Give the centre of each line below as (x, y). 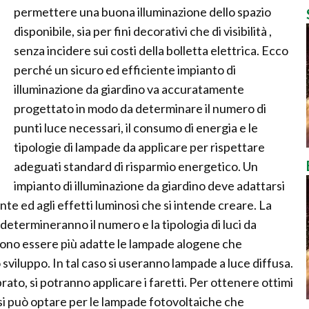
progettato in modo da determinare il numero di (140, 108)
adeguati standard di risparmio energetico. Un (136, 166)
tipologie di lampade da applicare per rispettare (139, 147)
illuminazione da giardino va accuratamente (129, 89)
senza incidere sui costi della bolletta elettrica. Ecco (151, 50)
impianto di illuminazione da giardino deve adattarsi (149, 186)
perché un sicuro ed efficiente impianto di (125, 70)
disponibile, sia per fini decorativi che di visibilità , (143, 31)
